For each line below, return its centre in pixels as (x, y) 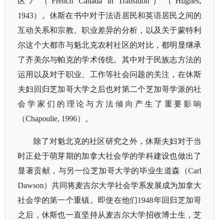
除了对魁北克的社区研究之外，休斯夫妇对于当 (118, 141)
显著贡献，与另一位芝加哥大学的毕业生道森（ (103, 171)
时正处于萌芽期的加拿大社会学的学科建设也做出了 (110, 156)
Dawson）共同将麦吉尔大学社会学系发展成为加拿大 (110, 185)
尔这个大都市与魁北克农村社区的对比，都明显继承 (110, 45)
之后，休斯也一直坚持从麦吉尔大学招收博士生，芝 (110, 215)
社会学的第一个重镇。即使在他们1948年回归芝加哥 (110, 200)
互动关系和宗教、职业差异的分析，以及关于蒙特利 (110, 30)
